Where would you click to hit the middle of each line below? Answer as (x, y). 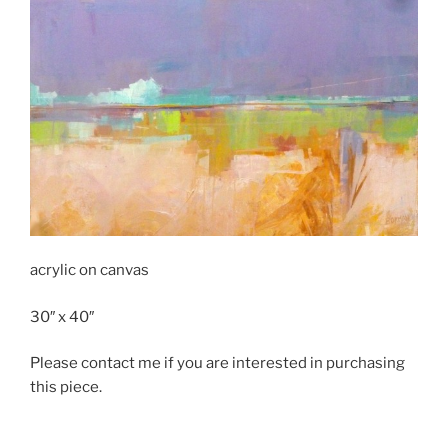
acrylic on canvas (89, 270)
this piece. (66, 387)
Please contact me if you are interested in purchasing (217, 363)
